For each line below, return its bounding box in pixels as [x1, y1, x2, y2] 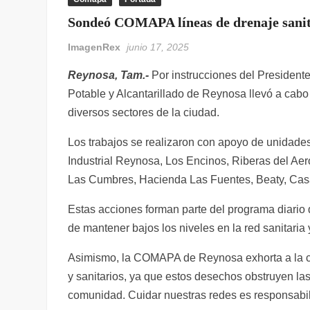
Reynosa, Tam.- [68, 69, 149, 81]
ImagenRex [68, 42, 121, 53]
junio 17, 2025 [127, 42, 190, 53]
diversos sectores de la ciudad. [68, 107, 220, 118]
